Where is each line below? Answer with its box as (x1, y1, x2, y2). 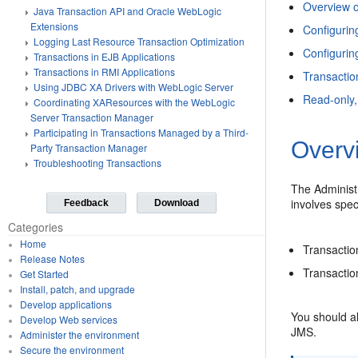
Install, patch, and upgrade (19, 282, 135, 296)
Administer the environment (19, 328, 139, 341)
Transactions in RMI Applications (34, 65, 175, 78)
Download (153, 197, 199, 209)
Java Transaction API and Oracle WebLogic (34, 4, 221, 18)
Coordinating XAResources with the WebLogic (34, 95, 235, 109)
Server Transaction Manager (30, 110, 153, 124)
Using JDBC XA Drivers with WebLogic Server (34, 80, 233, 93)
